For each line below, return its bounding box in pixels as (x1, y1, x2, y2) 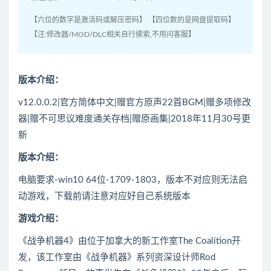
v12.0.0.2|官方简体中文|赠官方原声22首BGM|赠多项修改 (18, 98, 251, 108)
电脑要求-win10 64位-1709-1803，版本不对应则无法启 (18, 175, 247, 185)
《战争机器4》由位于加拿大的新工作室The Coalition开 (18, 237, 241, 246)
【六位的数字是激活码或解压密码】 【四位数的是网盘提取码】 (30, 16, 235, 24)
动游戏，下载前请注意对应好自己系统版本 (18, 192, 191, 201)
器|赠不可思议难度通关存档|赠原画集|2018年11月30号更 (18, 114, 250, 124)
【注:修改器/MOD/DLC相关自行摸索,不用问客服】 (30, 31, 195, 39)
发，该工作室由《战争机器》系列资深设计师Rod (18, 253, 215, 263)
